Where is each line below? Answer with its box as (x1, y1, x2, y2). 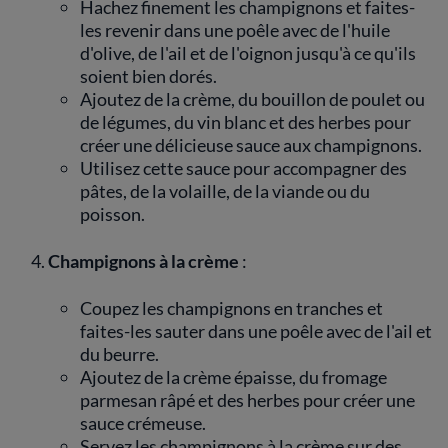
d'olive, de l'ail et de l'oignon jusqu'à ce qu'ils (80, 42, 416, 64)
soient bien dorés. (80, 65, 217, 87)
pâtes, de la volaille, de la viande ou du (80, 180, 370, 202)
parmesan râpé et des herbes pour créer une (80, 389, 415, 411)
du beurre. (80, 343, 159, 365)
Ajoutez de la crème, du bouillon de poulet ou (80, 88, 425, 110)
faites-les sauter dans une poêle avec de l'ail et (80, 320, 432, 342)
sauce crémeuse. (80, 412, 206, 434)
